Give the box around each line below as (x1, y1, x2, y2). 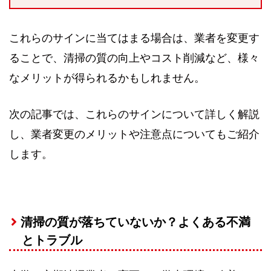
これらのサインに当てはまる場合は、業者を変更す (9, 32, 260, 45)
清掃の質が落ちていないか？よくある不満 (20, 215, 250, 229)
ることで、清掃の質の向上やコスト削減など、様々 (9, 52, 260, 65)
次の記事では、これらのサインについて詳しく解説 (9, 108, 260, 120)
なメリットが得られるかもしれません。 (9, 72, 205, 85)
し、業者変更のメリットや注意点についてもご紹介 (9, 128, 260, 140)
